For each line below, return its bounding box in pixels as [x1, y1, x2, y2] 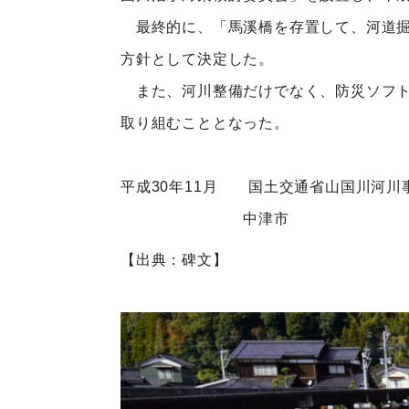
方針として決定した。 [121, 51, 274, 68]
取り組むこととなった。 [121, 115, 289, 131]
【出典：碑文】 [121, 252, 228, 268]
